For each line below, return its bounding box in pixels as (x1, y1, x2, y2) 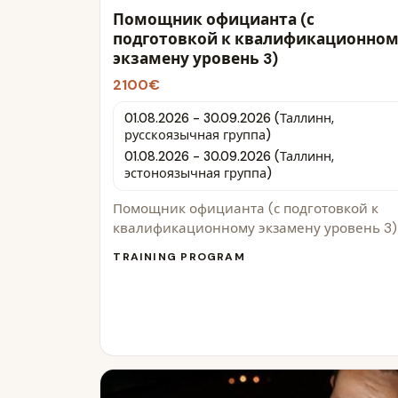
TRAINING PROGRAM (113, 250, 245, 265)
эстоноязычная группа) (123, 164, 272, 181)
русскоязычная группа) (123, 127, 271, 144)
